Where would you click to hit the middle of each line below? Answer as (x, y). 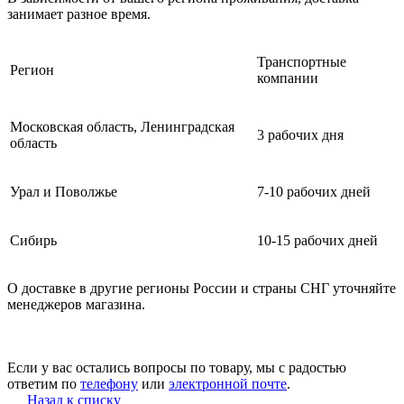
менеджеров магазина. (76, 305)
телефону (109, 384)
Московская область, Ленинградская (122, 127)
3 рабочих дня (300, 135)
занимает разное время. (79, 14)
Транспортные (302, 62)
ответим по (44, 384)
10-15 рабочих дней (317, 241)
